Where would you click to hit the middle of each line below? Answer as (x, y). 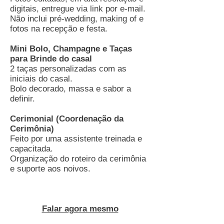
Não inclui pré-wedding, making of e (77, 19)
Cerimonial (32, 119)
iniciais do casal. (41, 79)
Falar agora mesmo (80, 209)
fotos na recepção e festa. (59, 29)
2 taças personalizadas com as (68, 69)
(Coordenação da (88, 119)
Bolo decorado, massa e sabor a (70, 89)
